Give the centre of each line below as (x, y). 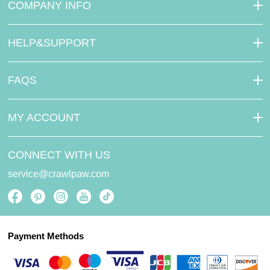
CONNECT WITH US (59, 155)
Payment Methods (46, 236)
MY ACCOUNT (44, 118)
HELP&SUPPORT (52, 43)
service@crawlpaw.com (58, 174)
